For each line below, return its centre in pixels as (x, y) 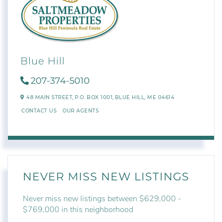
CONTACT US (39, 111)
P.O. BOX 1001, (94, 98)
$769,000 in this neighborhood (78, 210)
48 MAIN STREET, (49, 98)
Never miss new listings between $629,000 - (102, 199)
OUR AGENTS (81, 111)
